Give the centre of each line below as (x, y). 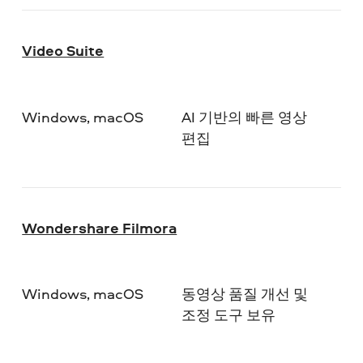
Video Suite (63, 51)
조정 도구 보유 (228, 315)
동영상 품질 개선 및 (244, 294)
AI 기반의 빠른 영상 (244, 117)
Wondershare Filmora (100, 228)
